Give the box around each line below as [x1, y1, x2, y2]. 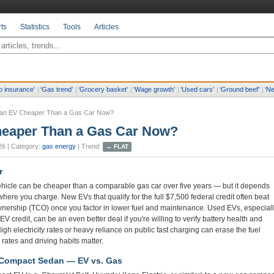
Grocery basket [80, 86, 127, 93]
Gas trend [42, 86, 72, 93]
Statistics [20, 23, 50, 31]
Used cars [182, 86, 213, 93]
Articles [94, 23, 119, 31]
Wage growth [135, 86, 174, 93]
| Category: [7, 143, 40, 150]
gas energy [42, 143, 76, 150]
